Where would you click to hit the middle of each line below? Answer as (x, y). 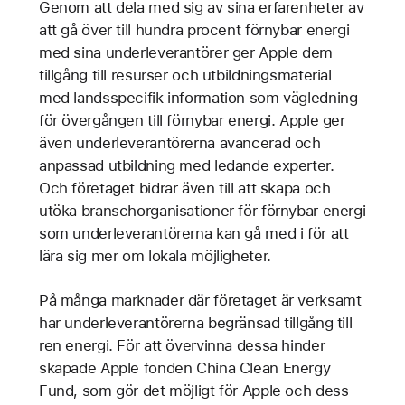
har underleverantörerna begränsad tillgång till (195, 322)
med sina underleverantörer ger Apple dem (185, 52)
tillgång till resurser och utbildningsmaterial (185, 75)
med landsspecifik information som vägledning (198, 97)
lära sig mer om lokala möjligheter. (157, 255)
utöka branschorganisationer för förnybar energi (202, 210)
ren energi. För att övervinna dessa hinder (182, 345)
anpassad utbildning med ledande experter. (186, 165)
